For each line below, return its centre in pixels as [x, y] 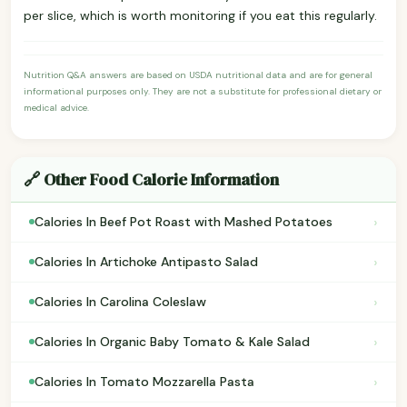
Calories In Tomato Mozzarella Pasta [144, 382]
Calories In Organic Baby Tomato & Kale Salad [172, 342]
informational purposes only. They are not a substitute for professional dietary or [203, 91]
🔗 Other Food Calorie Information [151, 179]
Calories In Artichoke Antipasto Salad [146, 262]
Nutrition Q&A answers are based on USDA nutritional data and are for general [198, 74]
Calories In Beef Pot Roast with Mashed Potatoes [184, 222]
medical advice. [56, 107]
